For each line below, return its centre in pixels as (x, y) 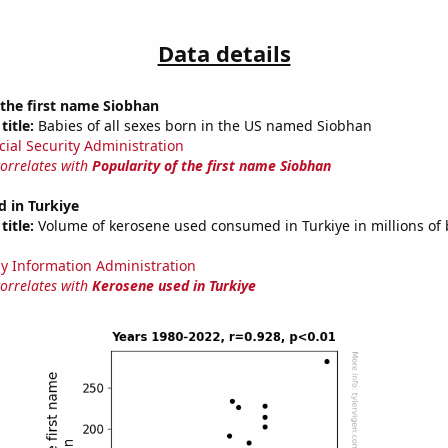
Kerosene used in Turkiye (173, 286)
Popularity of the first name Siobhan (211, 166)
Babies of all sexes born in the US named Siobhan (202, 126)
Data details (224, 53)
